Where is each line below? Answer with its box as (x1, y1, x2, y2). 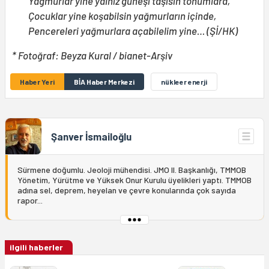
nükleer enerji (161, 77, 207, 86)
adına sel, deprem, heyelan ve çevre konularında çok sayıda (17, 185, 236, 196)
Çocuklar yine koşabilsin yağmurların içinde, (28, 10, 216, 22)
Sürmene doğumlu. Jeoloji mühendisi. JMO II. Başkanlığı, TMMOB (17, 165, 246, 175)
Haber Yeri (20, 77, 55, 86)
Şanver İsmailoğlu (51, 130, 131, 143)
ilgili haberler (10, 242, 63, 253)
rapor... (17, 195, 43, 206)
